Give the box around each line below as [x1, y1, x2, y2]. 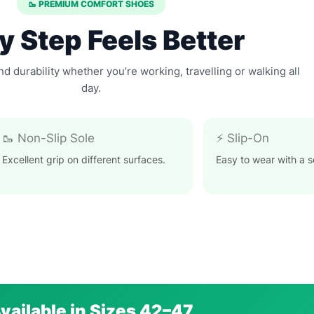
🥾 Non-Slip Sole [2, 131, 95, 145]
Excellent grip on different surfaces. [2, 153, 165, 165]
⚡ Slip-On [216, 131, 269, 145]
